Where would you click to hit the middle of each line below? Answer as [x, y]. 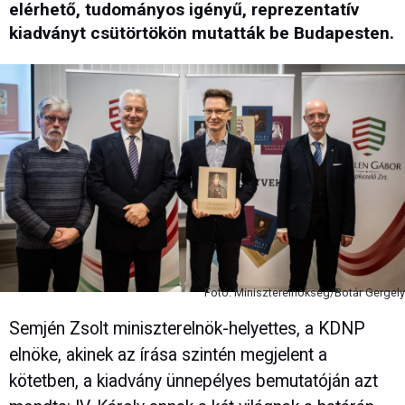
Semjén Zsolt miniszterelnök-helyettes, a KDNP [187, 328]
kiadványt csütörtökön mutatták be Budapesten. [202, 33]
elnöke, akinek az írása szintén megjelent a [168, 354]
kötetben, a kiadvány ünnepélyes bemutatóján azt [193, 381]
